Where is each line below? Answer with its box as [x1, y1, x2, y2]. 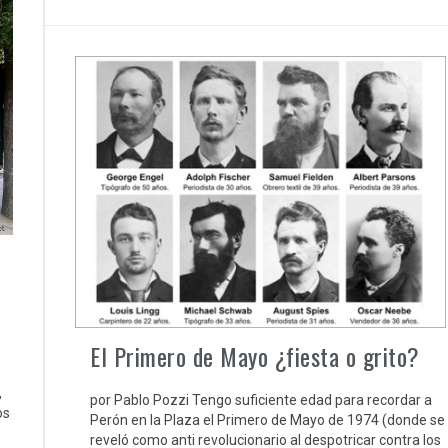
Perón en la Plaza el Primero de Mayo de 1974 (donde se [90, 412, 445, 429]
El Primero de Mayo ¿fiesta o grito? [90, 338, 420, 375]
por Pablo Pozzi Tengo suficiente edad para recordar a [90, 392, 432, 409]
